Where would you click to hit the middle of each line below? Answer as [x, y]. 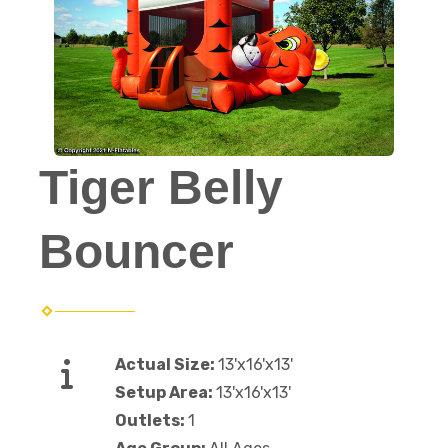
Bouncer [136, 251]
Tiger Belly [161, 187]
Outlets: [151, 420]
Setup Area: [165, 392]
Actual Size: [166, 364]
